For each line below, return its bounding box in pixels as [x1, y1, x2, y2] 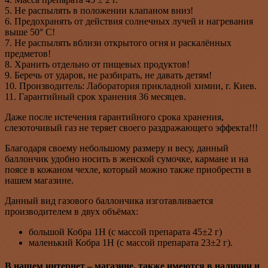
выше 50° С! [5, 26, 55, 37]
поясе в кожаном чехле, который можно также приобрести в [5, 164, 251, 175]
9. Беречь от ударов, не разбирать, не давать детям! [5, 69, 212, 80]
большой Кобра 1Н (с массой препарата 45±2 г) [29, 226, 222, 237]
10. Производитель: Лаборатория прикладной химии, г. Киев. [5, 80, 257, 91]
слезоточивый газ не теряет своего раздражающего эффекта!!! [5, 122, 258, 133]
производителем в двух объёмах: [5, 206, 138, 217]
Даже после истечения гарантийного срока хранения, [5, 111, 224, 122]
